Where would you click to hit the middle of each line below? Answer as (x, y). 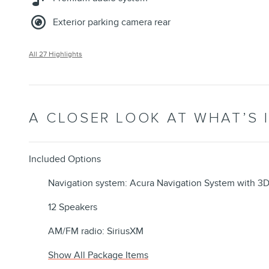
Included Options (65, 159)
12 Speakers (73, 207)
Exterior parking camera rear (112, 23)
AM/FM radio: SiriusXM (96, 231)
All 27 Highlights (56, 54)
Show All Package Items (98, 255)
